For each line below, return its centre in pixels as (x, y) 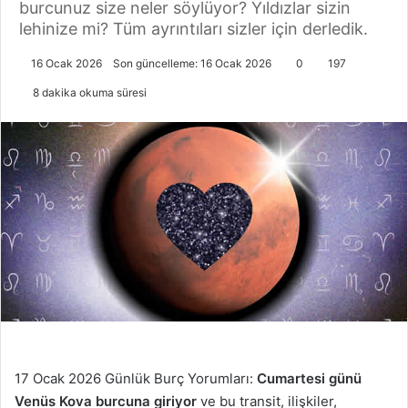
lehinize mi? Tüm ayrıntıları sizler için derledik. (194, 29)
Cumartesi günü (307, 379)
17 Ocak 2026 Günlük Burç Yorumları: (134, 379)
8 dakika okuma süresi (88, 93)
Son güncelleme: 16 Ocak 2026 (192, 64)
